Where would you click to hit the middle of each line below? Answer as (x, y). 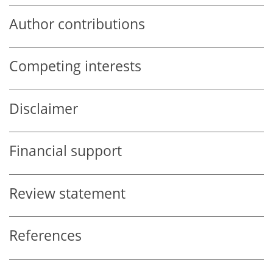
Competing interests (75, 66)
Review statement (67, 193)
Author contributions (77, 24)
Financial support (66, 151)
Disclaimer (44, 108)
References (45, 236)
